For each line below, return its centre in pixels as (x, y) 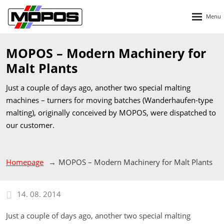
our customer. (30, 125)
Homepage (25, 162)
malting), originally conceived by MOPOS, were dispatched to (111, 112)
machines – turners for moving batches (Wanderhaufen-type (109, 100)
